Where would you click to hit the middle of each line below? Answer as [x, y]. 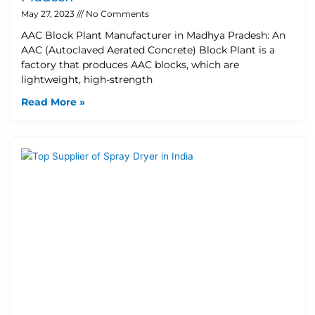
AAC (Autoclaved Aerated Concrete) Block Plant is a [148, 50]
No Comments [116, 13]
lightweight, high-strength [87, 79]
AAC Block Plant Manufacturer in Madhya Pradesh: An [153, 35]
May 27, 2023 [49, 13]
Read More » [53, 102]
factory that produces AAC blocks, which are [130, 64]
